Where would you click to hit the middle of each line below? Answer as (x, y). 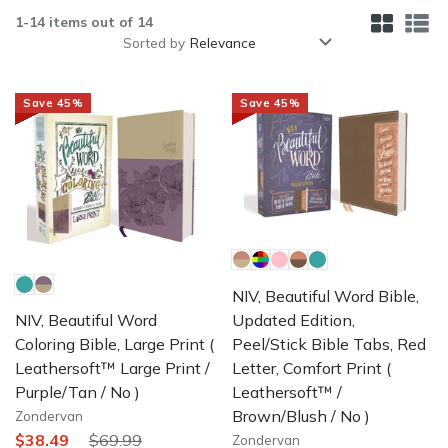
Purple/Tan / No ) (77, 391)
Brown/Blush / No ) (301, 415)
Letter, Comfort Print (307, 367)
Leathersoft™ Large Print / (112, 367)
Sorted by (154, 42)
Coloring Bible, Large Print (110, 343)
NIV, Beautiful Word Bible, (325, 295)
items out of (91, 21)
